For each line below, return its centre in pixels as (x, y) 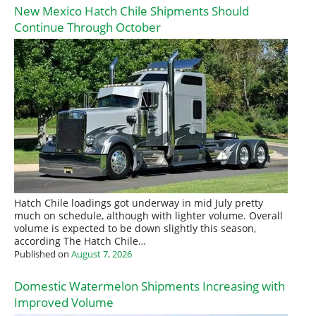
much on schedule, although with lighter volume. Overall (148, 215)
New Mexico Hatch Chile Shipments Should (132, 11)
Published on (43, 254)
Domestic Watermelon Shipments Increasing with (150, 286)
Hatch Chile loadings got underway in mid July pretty (139, 203)
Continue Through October (87, 28)
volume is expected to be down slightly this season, (135, 228)
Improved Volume (64, 302)
